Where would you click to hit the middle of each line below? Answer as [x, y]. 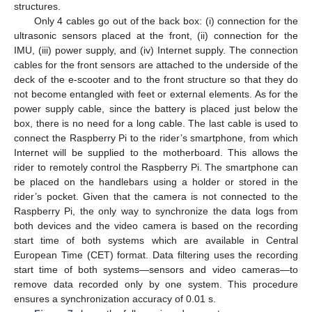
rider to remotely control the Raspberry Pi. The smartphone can [156, 167]
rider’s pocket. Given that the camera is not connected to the [156, 196]
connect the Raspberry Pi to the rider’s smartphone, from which [156, 138]
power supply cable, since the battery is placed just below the [156, 108]
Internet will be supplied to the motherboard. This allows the [156, 152]
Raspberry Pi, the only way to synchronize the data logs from [156, 211]
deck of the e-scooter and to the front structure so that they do [156, 79]
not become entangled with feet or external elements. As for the [156, 94]
